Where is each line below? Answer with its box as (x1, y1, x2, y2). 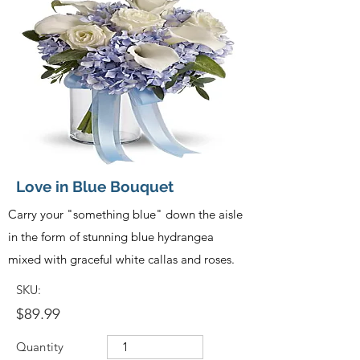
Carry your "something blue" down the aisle (8, 206, 243, 222)
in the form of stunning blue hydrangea (8, 228, 214, 244)
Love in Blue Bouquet (16, 177, 174, 195)
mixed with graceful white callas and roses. (8, 251, 235, 267)
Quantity (16, 338, 64, 354)
